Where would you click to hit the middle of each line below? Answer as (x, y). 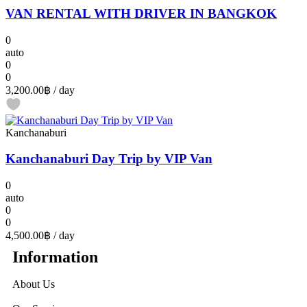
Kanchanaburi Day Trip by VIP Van (109, 159)
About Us (34, 284)
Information (55, 257)
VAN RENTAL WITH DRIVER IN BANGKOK (141, 13)
